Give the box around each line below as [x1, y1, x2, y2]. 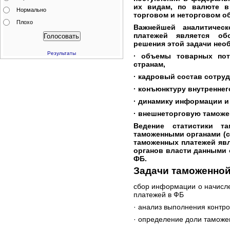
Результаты [47, 50, 76, 56]
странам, [133, 60, 165, 68]
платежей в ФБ [133, 190, 184, 199]
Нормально [16, 7, 46, 13]
